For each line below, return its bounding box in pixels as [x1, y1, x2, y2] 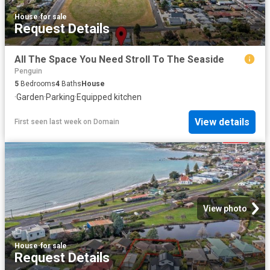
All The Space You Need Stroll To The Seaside [14, 54, 224, 66]
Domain [93, 118, 119, 127]
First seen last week [14, 118, 81, 127]
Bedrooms [19, 80, 55, 89]
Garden [16, 92, 44, 102]
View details [195, 116, 250, 128]
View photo [203, 204, 247, 214]
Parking [46, 92, 75, 102]
